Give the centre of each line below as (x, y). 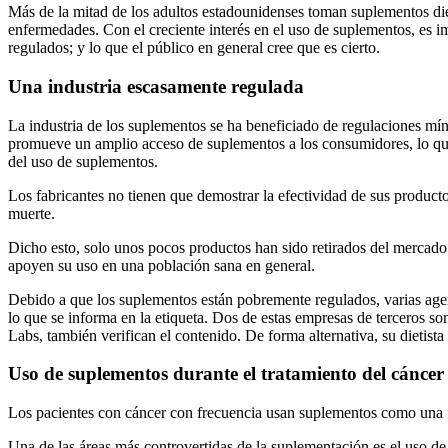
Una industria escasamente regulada (156, 86)
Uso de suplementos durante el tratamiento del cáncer (226, 374)
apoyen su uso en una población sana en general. (161, 265)
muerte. (31, 213)
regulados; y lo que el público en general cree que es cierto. (194, 48)
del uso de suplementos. (83, 161)
